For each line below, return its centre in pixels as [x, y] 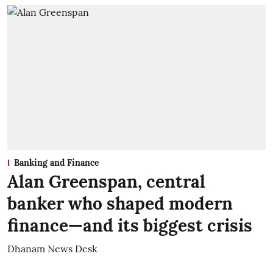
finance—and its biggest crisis [130, 226]
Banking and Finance [57, 163]
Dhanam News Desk [52, 249]
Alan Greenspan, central [106, 182]
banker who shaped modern [120, 204]
